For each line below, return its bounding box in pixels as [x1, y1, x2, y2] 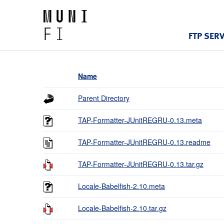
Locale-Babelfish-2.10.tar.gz [78, 203, 166, 213]
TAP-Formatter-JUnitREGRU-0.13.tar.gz [78, 159, 203, 169]
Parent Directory [78, 93, 129, 103]
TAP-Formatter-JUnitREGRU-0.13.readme [78, 137, 210, 147]
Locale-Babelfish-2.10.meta [78, 181, 165, 191]
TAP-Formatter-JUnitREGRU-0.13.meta [78, 115, 202, 125]
